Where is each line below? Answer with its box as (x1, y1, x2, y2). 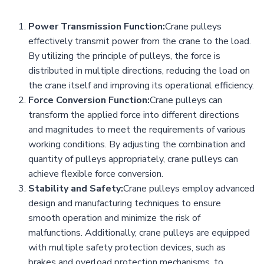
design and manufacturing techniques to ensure (28, 197, 221, 210)
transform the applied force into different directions (28, 108, 239, 122)
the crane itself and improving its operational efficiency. (28, 79, 254, 93)
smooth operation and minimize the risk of (28, 212, 200, 225)
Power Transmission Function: (28, 20, 165, 34)
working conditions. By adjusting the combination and (28, 138, 245, 151)
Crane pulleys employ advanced (123, 182, 255, 196)
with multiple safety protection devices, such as (28, 241, 226, 255)
